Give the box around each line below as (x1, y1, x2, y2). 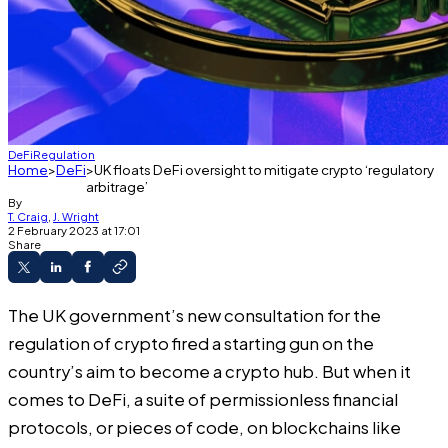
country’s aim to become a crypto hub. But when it (8, 360, 411, 382)
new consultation (187, 304, 324, 326)
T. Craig (8, 209, 48, 223)
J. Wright (53, 209, 99, 223)
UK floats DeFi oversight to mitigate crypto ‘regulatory (94, 161, 434, 178)
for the (324, 304, 381, 326)
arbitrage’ (86, 178, 148, 195)
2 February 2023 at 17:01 (8, 223, 140, 237)
